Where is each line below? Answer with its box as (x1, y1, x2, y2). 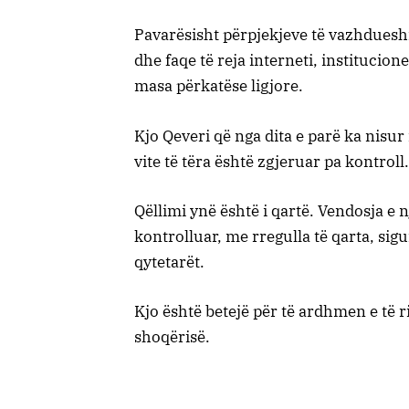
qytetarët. (134, 251, 204, 272)
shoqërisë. (134, 326, 210, 347)
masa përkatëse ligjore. (134, 76, 303, 97)
